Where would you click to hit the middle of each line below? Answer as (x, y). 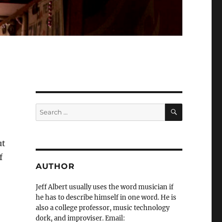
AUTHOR (55, 166)
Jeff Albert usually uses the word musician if (104, 187)
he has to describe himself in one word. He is (106, 198)
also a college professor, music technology (102, 208)
